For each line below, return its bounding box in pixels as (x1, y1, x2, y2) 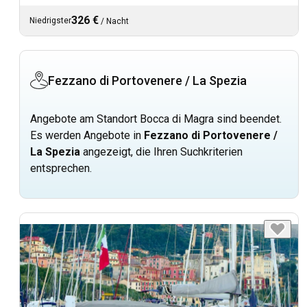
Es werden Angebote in (30, 128, 144, 142)
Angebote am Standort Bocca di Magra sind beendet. (30, 112, 282, 125)
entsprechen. (30, 161, 92, 175)
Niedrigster (29, 15, 71, 25)
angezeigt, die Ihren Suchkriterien (80, 145, 243, 158)
